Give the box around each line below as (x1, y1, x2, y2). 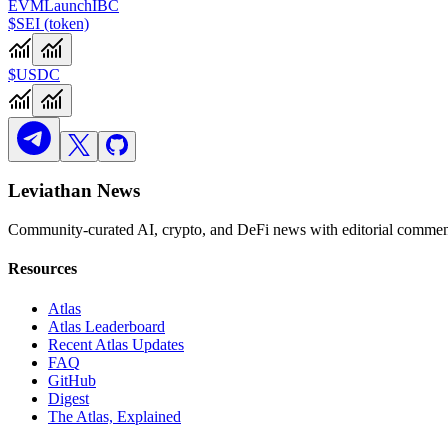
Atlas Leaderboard (48, 317, 165, 335)
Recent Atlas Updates (48, 335, 184, 353)
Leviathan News (8, 180, 140, 202)
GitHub (48, 371, 96, 389)
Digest (48, 389, 89, 407)
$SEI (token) (8, 14, 89, 32)
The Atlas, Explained (48, 407, 181, 425)
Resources (8, 260, 77, 278)
